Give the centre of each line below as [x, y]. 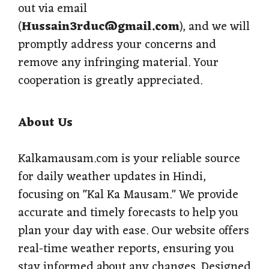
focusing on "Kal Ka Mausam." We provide [128, 195]
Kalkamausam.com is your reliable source [129, 159]
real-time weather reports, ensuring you [126, 249]
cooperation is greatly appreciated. [110, 81]
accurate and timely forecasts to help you [128, 213]
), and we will [215, 27]
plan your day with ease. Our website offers [134, 231]
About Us [45, 123]
